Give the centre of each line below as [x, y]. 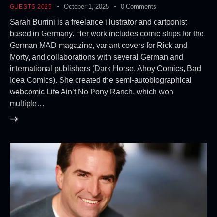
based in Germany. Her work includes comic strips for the [107, 33]
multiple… [27, 103]
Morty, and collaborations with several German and [96, 57]
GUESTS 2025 [31, 7]
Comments [141, 7]
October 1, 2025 [87, 7]
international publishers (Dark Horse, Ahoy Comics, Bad [105, 68]
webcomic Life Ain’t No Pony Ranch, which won [92, 92]
